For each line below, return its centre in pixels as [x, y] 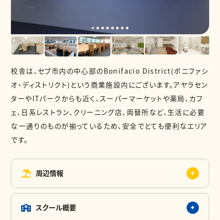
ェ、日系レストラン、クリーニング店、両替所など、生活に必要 [108, 112]
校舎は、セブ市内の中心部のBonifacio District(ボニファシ [110, 70]
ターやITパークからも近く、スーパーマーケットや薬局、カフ [107, 98]
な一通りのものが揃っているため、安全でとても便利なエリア [109, 125]
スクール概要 [56, 207]
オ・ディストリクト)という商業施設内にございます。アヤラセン [110, 84]
